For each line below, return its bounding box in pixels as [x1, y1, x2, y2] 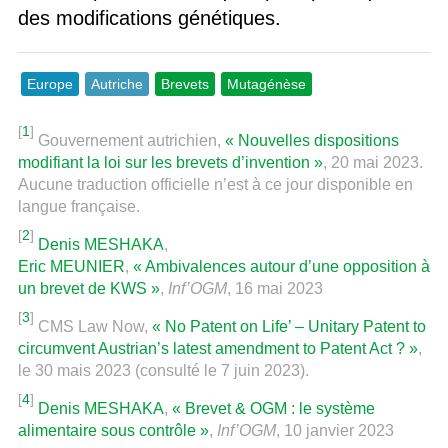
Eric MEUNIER [17, 257, 125, 275]
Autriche [90, 75, 143, 92]
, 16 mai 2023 [226, 279, 323, 297]
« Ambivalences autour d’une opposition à [132, 257, 430, 275]
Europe [26, 75, 73, 92]
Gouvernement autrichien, [37, 131, 225, 149]
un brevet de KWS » [17, 279, 160, 297]
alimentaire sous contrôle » [17, 421, 209, 439]
